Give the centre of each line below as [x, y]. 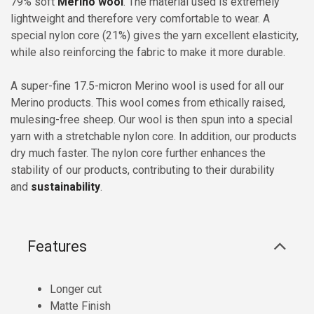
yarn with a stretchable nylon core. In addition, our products [153, 137]
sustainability [66, 187]
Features [57, 247]
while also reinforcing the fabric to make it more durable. [148, 53]
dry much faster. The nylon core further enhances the [138, 153]
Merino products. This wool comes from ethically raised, [148, 103]
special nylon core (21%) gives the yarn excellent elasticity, [155, 36]
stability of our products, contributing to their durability [143, 170]
